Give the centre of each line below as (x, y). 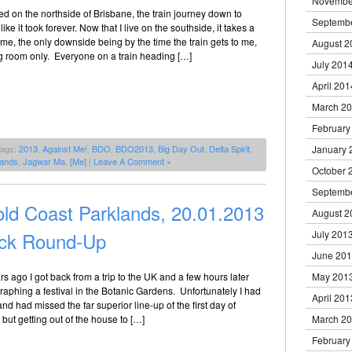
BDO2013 (134, 148)
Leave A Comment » (132, 161)
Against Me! (65, 148)
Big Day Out (181, 148)
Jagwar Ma (44, 161)
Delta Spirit (229, 148)
